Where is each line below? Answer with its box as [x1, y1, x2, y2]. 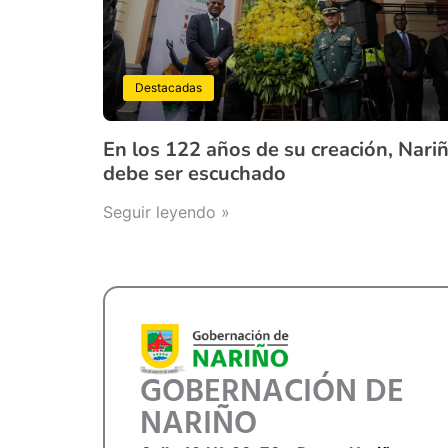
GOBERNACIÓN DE [139, 370, 404, 415]
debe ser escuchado [103, 160, 287, 188]
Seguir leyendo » [103, 202, 231, 223]
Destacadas [135, 80, 203, 96]
